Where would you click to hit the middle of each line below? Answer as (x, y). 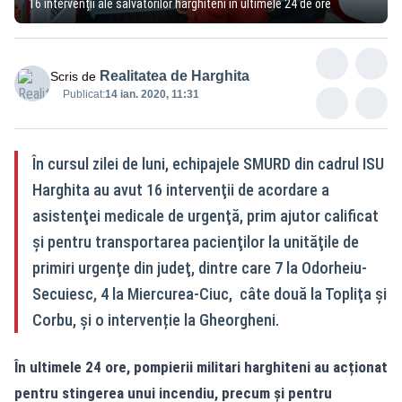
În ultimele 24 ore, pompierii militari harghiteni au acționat (201, 367)
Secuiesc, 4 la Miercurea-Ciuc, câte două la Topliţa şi (210, 293)
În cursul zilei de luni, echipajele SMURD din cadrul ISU (208, 163)
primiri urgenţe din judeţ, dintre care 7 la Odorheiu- (200, 267)
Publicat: (84, 94)
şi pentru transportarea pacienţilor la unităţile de (196, 241)
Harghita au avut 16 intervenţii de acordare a (181, 189)
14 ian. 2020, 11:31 (152, 94)
